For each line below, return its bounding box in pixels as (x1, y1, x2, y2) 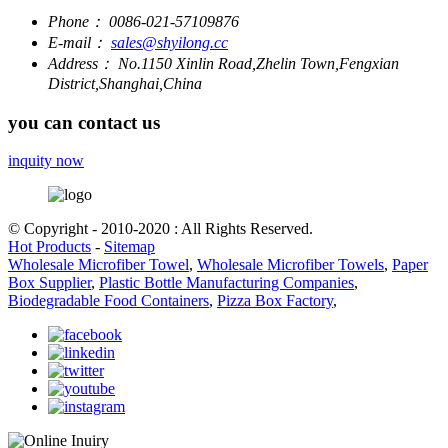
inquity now (8, 152, 84, 170)
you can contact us (8, 111, 160, 133)
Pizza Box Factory (217, 292, 333, 310)
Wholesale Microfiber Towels (197, 256, 384, 274)
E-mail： (48, 33, 107, 51)
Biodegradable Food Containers (8, 292, 209, 310)
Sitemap (104, 238, 155, 256)
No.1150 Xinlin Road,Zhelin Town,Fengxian (118, 54, 399, 72)
